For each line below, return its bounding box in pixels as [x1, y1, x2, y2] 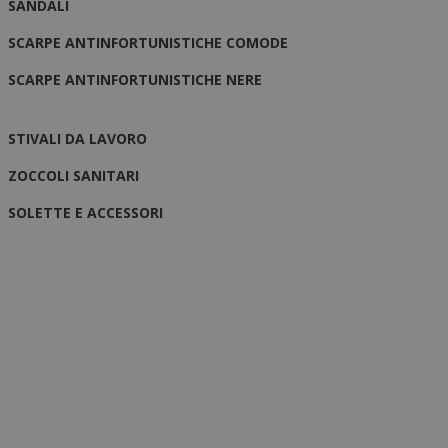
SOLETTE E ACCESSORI [8, 202, 164, 222]
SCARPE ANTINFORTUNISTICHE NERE [8, 69, 263, 89]
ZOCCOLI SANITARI [8, 165, 140, 185]
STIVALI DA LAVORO [8, 128, 148, 148]
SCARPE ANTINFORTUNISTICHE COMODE [8, 32, 289, 52]
